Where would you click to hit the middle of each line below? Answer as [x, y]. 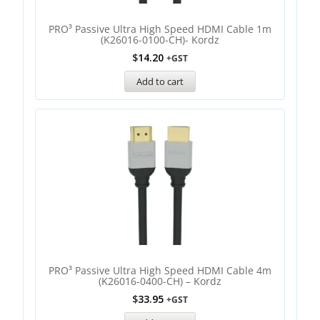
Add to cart [160, 81]
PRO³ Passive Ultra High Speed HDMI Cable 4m [160, 270]
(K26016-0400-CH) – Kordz [160, 281]
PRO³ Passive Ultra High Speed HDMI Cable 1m [160, 29]
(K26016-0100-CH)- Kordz [160, 40]
